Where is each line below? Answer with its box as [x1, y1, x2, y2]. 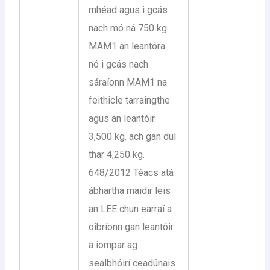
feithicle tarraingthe [89, 94, 171, 106]
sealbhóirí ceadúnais [89, 257, 176, 269]
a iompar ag [89, 239, 138, 251]
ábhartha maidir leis [89, 184, 171, 196]
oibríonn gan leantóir [89, 221, 174, 233]
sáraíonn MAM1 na [89, 76, 168, 88]
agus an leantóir [89, 112, 155, 124]
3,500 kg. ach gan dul [89, 130, 177, 142]
